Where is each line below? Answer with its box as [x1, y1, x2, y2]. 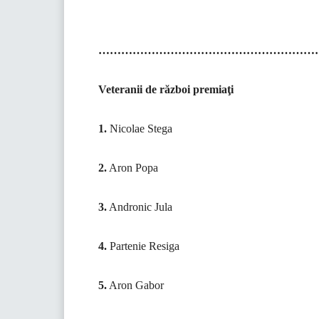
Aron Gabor [107, 279, 164, 292]
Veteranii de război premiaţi [98, 83, 234, 96]
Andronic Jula [107, 201, 172, 214]
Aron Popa [107, 162, 158, 174]
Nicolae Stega [107, 122, 172, 135]
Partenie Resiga [107, 240, 179, 253]
